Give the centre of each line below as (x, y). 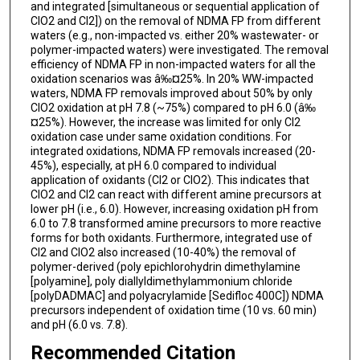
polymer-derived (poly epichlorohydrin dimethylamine (165, 266)
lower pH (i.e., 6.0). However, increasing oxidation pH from (174, 209)
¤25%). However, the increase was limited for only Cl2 (165, 122)
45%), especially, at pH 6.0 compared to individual (153, 165)
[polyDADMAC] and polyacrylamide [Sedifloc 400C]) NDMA (177, 295)
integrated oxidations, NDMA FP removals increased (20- (173, 151)
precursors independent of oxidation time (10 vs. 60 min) (173, 310)
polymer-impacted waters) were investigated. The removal (179, 49)
